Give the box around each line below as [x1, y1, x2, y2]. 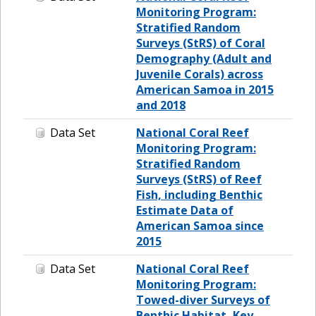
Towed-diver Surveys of [136, 291, 270, 308]
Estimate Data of [136, 202, 233, 218]
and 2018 [136, 97, 186, 113]
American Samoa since [136, 217, 264, 233]
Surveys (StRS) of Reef [136, 171, 262, 187]
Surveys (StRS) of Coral [136, 35, 265, 51]
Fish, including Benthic [136, 186, 262, 202]
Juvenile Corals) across [136, 66, 263, 82]
